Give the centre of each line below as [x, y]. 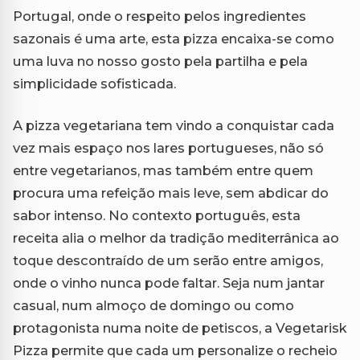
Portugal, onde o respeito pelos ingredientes [160, 16]
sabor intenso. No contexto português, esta [157, 216]
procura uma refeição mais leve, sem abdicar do [171, 193]
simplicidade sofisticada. [94, 84]
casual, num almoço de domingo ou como [153, 306]
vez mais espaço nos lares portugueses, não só [168, 148]
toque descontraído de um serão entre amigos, [168, 261]
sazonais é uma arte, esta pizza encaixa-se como [174, 39]
